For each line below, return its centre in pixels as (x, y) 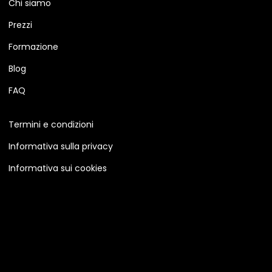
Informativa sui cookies (57, 168)
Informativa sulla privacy (60, 146)
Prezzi (20, 25)
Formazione (33, 47)
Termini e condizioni (51, 124)
